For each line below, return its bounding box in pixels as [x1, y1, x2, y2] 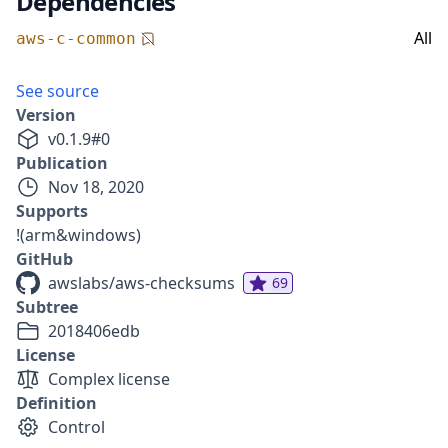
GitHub [16, 248, 73, 270]
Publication [16, 152, 108, 174]
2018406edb [48, 320, 140, 342]
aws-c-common [16, 29, 136, 48]
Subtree [16, 296, 78, 318]
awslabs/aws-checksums [48, 272, 235, 294]
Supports [16, 200, 88, 222]
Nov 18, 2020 [48, 176, 144, 198]
